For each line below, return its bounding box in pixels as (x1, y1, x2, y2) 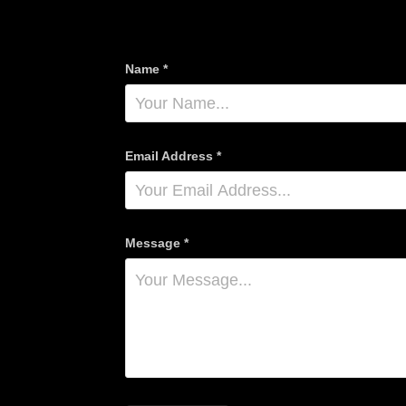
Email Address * (124, 148, 221, 163)
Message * (124, 235, 188, 250)
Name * (124, 61, 168, 76)
